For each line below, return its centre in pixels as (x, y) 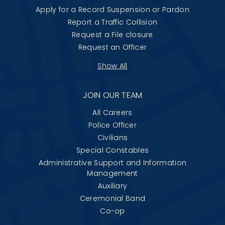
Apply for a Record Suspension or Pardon (113, 9)
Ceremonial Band (113, 198)
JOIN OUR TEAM (113, 95)
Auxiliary (113, 186)
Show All (113, 66)
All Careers (113, 112)
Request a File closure (113, 34)
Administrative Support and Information (113, 162)
